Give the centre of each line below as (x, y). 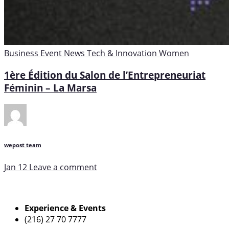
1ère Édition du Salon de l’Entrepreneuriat (105, 75)
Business (22, 53)
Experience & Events (65, 208)
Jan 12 (16, 167)
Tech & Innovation (123, 53)
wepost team (23, 145)
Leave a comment (63, 167)
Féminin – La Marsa (50, 87)
